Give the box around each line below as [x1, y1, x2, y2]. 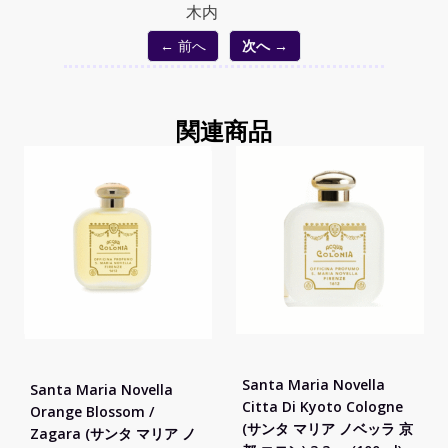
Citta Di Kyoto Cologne [242, 397, 403, 417]
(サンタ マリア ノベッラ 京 [242, 419, 413, 439]
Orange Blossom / [30, 401, 154, 421]
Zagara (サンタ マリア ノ [30, 423, 196, 443]
